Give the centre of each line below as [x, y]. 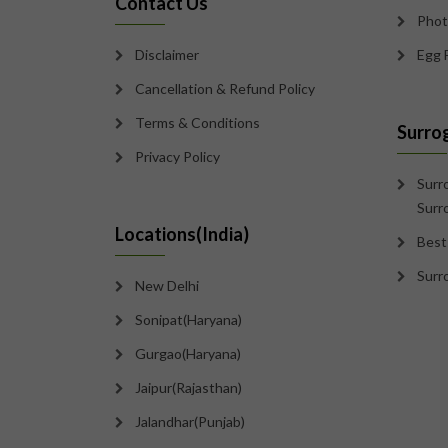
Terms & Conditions [197, 122]
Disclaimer [166, 54]
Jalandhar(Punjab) [189, 421]
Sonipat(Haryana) [188, 319]
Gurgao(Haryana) [187, 353]
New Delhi [166, 285]
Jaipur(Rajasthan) [188, 387]
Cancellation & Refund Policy [224, 88]
